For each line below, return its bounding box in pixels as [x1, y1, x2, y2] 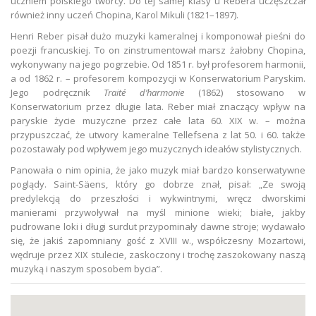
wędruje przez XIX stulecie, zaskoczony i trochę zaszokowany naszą [11, 248, 305, 261]
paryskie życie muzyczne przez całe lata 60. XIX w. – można [11, 114, 305, 127]
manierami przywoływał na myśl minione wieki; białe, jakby [11, 205, 305, 219]
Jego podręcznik [11, 85, 104, 99]
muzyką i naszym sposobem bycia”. [11, 262, 162, 275]
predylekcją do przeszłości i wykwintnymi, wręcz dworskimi [11, 191, 305, 205]
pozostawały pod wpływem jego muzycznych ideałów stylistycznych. [11, 142, 302, 155]
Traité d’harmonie [104, 85, 185, 99]
